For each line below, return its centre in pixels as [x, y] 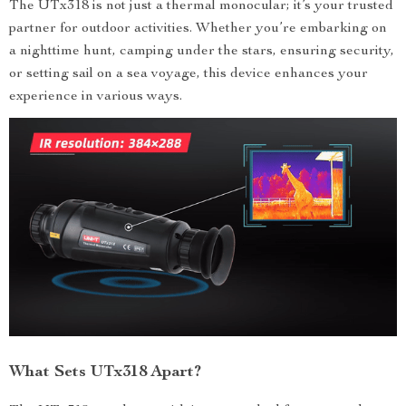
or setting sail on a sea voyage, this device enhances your [188, 75]
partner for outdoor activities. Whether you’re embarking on [198, 29]
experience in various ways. [96, 97]
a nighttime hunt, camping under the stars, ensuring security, [202, 52]
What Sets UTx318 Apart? [105, 373]
